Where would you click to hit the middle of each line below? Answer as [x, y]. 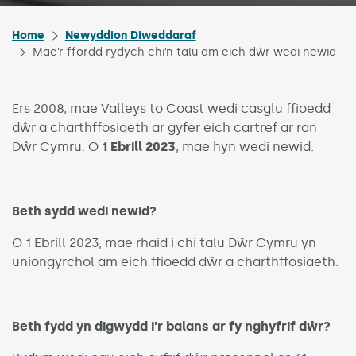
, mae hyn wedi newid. [245, 147]
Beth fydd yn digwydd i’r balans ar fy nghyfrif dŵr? [171, 326]
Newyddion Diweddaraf [130, 35]
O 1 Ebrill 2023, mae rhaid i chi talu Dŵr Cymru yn [164, 243]
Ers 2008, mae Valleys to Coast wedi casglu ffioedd [171, 108]
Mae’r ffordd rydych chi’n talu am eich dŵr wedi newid [184, 52]
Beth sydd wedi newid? [84, 211]
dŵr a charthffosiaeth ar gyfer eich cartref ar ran [164, 128]
